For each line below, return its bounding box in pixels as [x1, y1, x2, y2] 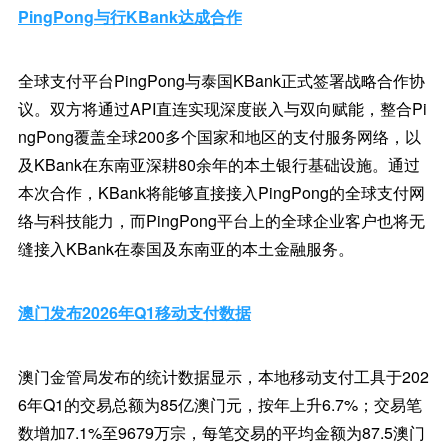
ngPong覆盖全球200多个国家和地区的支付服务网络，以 [17, 125, 421, 148]
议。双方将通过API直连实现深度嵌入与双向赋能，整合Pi [17, 97, 427, 120]
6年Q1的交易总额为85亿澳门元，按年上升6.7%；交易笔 [17, 393, 422, 416]
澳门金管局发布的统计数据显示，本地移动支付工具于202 [17, 365, 429, 388]
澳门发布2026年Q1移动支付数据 [17, 301, 251, 324]
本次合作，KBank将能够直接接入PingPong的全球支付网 [17, 181, 425, 204]
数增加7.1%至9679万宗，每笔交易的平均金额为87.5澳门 [17, 421, 425, 444]
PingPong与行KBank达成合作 [17, 5, 242, 28]
